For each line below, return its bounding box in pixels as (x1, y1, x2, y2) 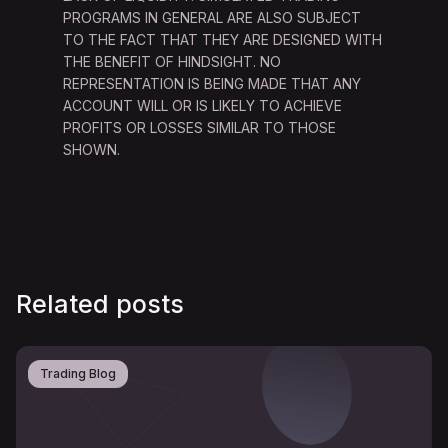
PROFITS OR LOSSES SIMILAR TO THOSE (63, 119, 337, 137)
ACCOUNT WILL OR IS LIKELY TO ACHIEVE (63, 97, 343, 115)
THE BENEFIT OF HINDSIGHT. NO (63, 53, 282, 71)
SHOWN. (63, 141, 121, 159)
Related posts (16, 289, 184, 320)
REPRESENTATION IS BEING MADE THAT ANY (63, 75, 362, 93)
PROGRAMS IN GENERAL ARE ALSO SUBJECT (63, 9, 362, 27)
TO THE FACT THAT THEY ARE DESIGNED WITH (63, 31, 383, 49)
